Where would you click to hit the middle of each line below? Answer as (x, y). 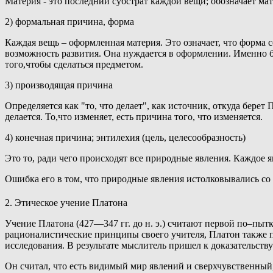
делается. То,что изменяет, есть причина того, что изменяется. (134, 116)
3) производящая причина (59, 85)
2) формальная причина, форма (69, 21)
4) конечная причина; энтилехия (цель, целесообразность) (125, 137)
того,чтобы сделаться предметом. (74, 64)
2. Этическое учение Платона (66, 202)
